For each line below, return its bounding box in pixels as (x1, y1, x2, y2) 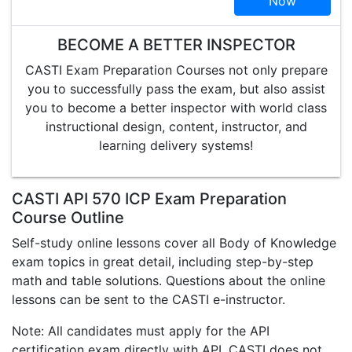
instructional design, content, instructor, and (45, 119, 307, 134)
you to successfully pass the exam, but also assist (27, 81, 325, 97)
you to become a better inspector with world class (25, 100, 327, 115)
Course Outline (12, 208, 124, 227)
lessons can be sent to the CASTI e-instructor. (12, 291, 285, 307)
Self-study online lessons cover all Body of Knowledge (12, 235, 336, 251)
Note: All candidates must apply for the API (12, 323, 269, 339)
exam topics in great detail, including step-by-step (12, 254, 313, 269)
